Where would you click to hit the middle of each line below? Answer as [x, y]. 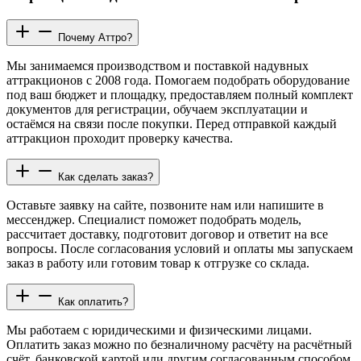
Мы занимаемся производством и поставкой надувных [158, 65]
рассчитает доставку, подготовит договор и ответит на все [167, 234]
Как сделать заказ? [106, 176]
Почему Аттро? [95, 37]
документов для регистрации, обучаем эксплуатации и [157, 109]
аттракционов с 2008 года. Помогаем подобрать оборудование [178, 80]
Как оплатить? [93, 301]
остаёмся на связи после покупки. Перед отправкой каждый [172, 123]
